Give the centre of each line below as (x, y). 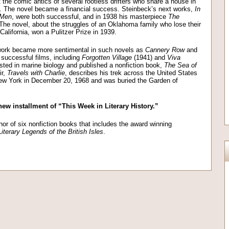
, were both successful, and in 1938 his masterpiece (90, 17)
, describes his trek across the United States (131, 73)
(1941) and (150, 58)
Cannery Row (165, 50)
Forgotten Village (107, 58)
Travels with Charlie (36, 73)
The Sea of (180, 65)
